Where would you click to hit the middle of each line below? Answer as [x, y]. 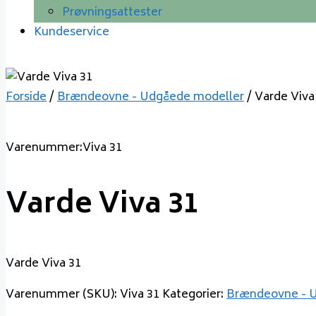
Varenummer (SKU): [63, 295]
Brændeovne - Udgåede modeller [151, 97]
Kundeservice [72, 32]
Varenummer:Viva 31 [64, 148]
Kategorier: [194, 295]
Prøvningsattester [112, 13]
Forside [26, 97]
